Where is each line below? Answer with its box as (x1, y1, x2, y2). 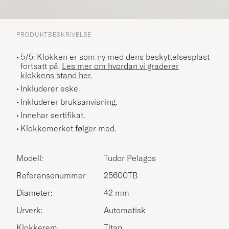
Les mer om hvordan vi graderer (62, 60, 179, 71)
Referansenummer (16, 170, 86, 180)
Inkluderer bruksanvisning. (20, 96, 117, 107)
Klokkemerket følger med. (20, 123, 116, 133)
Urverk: (16, 204, 42, 215)
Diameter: (16, 187, 52, 198)
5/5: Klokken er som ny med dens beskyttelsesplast (20, 51, 210, 62)
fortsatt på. (20, 60, 62, 71)
